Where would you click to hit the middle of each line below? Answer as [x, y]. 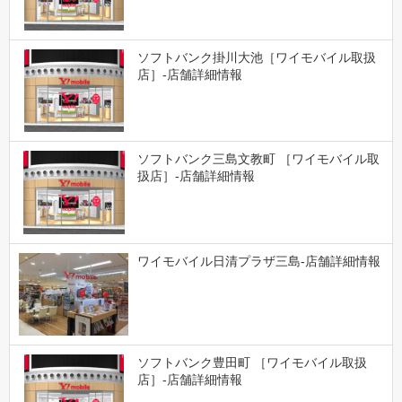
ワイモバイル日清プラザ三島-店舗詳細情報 [258, 261]
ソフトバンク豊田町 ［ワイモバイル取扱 [252, 362]
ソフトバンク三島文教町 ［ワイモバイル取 [258, 159]
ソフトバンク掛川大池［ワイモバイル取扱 [256, 58]
